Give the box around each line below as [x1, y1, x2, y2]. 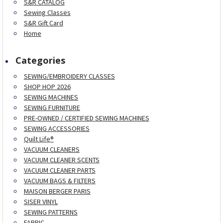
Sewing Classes [23, 7, 71, 17]
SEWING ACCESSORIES [23, 123, 90, 133]
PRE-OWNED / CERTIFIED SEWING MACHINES [23, 113, 149, 122]
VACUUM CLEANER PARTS [23, 165, 96, 175]
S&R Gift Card [23, 18, 63, 27]
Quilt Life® [23, 134, 54, 143]
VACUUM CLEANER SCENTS [23, 155, 100, 164]
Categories [15, 54, 65, 66]
